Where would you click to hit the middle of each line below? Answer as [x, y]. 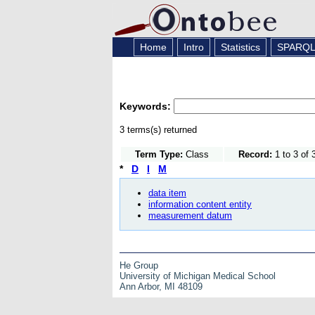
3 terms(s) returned [158, 129]
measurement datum [190, 215]
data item [167, 193]
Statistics [240, 47]
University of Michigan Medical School [198, 276]
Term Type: [159, 154]
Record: [255, 154]
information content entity [200, 204]
